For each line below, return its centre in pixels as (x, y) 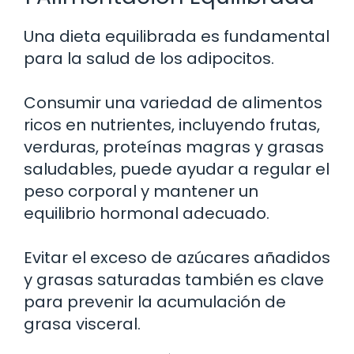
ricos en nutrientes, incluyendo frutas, (172, 125)
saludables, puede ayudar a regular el (177, 169)
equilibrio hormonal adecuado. (147, 214)
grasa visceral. (82, 324)
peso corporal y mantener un (141, 192)
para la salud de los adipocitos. (149, 59)
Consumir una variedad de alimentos (173, 103)
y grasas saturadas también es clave (174, 280)
